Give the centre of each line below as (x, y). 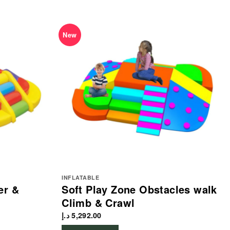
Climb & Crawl (98, 203)
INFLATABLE (81, 178)
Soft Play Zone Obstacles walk (139, 189)
